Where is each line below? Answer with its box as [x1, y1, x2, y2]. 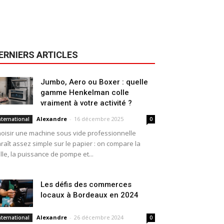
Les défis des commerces [40, 180, 131, 189]
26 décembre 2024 [74, 213, 123, 221]
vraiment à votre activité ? [40, 98, 132, 107]
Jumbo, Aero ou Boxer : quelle [40, 77, 148, 86]
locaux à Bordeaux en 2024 [40, 190, 138, 199]
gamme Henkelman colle [40, 88, 129, 97]
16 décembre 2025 [74, 115, 123, 122]
